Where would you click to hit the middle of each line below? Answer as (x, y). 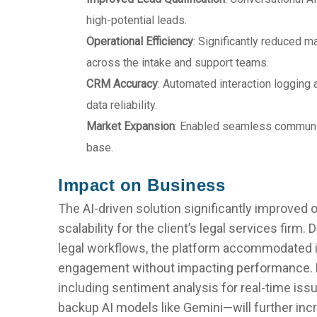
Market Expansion (131, 126)
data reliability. (122, 105)
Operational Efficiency (140, 41)
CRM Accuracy (122, 84)
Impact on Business (142, 185)
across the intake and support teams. (178, 63)
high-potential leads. (137, 20)
